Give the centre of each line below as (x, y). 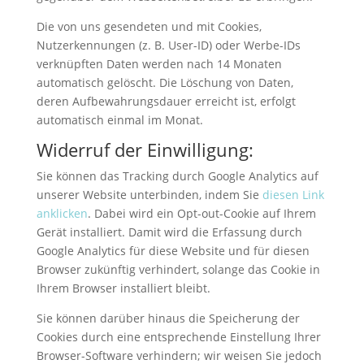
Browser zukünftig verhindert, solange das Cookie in (178, 269)
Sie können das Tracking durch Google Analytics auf (177, 175)
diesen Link (293, 194)
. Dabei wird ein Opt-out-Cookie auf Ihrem (201, 213)
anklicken (62, 213)
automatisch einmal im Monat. (119, 119)
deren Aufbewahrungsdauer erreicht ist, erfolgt (166, 101)
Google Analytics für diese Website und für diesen (173, 250)
